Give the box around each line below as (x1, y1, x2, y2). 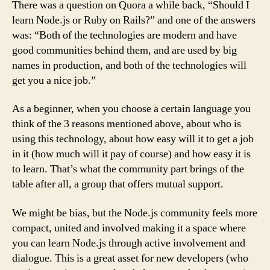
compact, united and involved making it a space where (12, 221, 246, 235)
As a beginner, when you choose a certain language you (12, 102, 251, 116)
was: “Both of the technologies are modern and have (12, 28, 237, 42)
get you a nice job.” (12, 73, 96, 87)
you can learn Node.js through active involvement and (12, 236, 245, 250)
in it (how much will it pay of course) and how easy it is (12, 147, 251, 161)
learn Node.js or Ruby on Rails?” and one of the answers (12, 13, 256, 27)
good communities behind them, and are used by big (12, 43, 237, 57)
